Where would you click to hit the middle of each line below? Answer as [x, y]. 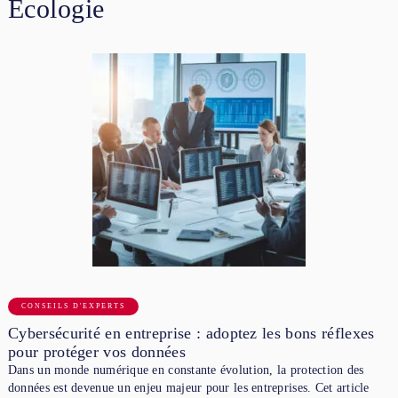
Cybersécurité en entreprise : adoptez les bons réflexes [191, 333]
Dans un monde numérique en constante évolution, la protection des [186, 370]
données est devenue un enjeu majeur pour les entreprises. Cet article [188, 387]
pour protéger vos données [96, 351]
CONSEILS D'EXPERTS [73, 306]
